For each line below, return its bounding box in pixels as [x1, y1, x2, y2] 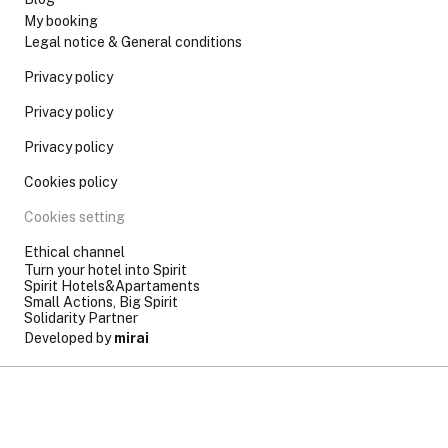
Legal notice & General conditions [24, 33, 242, 50]
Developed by [24, 329, 114, 346]
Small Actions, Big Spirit [24, 293, 178, 310]
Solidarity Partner [24, 309, 138, 326]
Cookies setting [24, 208, 125, 225]
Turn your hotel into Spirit [24, 261, 187, 278]
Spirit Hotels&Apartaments [24, 277, 200, 294]
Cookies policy [24, 173, 117, 190]
